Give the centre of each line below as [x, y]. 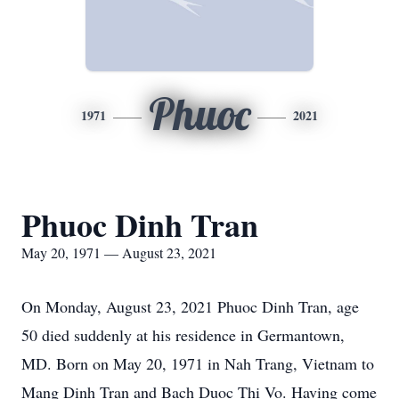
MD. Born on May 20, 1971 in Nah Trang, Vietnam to [198, 363]
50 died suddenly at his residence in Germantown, [183, 335]
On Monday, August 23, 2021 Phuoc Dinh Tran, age [190, 306]
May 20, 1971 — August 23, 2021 [119, 252]
